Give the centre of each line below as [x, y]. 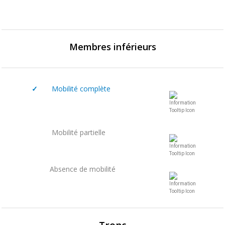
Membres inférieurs [113, 46]
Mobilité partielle [77, 132]
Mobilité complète [74, 88]
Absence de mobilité [83, 169]
